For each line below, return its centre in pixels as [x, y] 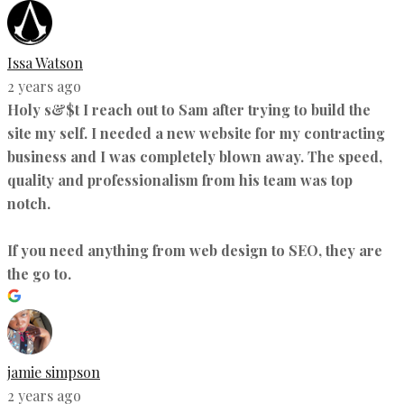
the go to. [39, 273]
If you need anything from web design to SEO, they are [195, 250]
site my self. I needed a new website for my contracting [196, 133]
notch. [29, 203]
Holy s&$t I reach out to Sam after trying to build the [189, 109]
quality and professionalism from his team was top [180, 179]
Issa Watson [45, 62]
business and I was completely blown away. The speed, [195, 156]
